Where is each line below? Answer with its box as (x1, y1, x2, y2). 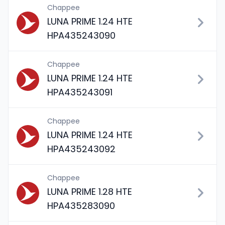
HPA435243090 (47, 29, 116, 42)
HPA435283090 (47, 199, 115, 212)
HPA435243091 (47, 86, 113, 98)
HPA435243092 (47, 143, 116, 155)
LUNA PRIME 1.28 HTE (47, 185, 132, 198)
